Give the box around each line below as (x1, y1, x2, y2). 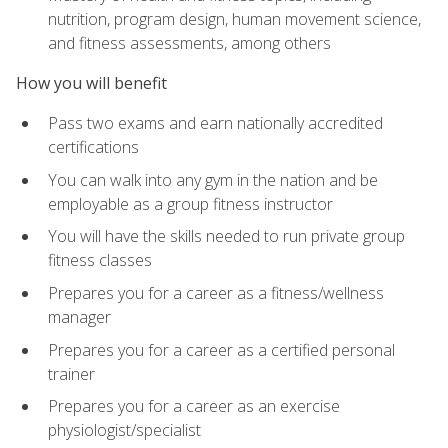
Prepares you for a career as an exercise (48, 395, 340, 418)
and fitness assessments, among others (48, 31, 331, 54)
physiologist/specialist (48, 419, 201, 442)
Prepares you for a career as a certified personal (48, 338, 395, 361)
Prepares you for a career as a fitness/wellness (48, 282, 384, 305)
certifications (48, 136, 139, 159)
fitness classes (48, 249, 152, 272)
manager (48, 306, 111, 329)
